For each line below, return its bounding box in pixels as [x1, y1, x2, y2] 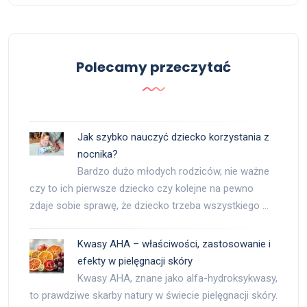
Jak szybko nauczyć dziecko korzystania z [77, 131, 269, 143]
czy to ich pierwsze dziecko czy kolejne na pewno [29, 182, 254, 195]
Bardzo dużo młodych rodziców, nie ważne [77, 165, 269, 177]
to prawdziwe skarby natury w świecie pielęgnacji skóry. [29, 289, 278, 302]
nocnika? [77, 148, 118, 160]
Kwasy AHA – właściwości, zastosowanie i [77, 238, 271, 250]
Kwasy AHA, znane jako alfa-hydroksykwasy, [77, 272, 278, 284]
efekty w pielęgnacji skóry [77, 255, 193, 267]
